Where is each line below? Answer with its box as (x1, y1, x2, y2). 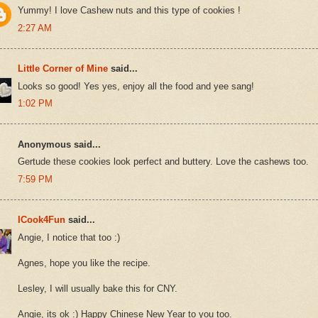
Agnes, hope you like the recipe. (18, 257, 150, 268)
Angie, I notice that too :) (18, 231, 120, 243)
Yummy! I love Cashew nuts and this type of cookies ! (18, 5, 241, 16)
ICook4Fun (18, 214, 65, 226)
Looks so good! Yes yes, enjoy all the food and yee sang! (18, 80, 254, 92)
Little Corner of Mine (18, 63, 108, 75)
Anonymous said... (18, 138, 101, 150)
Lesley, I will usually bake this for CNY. (18, 283, 177, 294)
